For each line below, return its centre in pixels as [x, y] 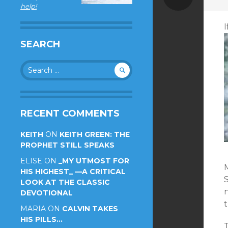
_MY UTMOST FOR [94, 161]
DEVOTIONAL [47, 193]
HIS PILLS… [41, 219]
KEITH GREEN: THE [95, 134]
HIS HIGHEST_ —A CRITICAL [73, 172]
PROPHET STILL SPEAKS [67, 145]
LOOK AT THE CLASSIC [65, 182]
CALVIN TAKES [90, 209]
